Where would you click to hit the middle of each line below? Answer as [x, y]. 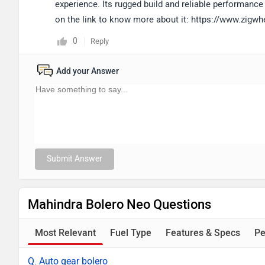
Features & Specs [203, 233]
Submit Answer [75, 159]
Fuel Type [131, 233]
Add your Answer [88, 71]
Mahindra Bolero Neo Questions [119, 204]
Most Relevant [65, 233]
